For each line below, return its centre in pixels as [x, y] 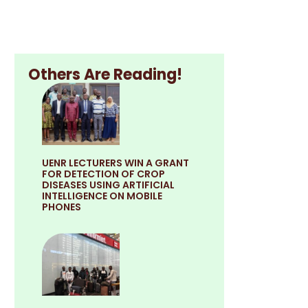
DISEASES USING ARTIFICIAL [110, 185]
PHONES [62, 207]
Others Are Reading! [106, 75]
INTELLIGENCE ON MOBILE [102, 196]
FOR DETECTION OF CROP [104, 174]
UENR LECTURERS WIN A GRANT [116, 163]
